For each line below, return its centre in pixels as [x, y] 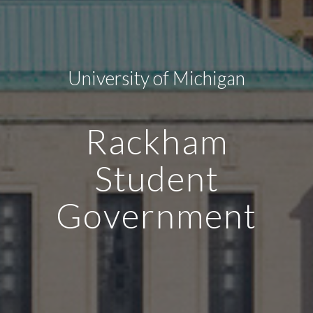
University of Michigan [156, 78]
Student [156, 178]
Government [156, 215]
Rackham [156, 141]
